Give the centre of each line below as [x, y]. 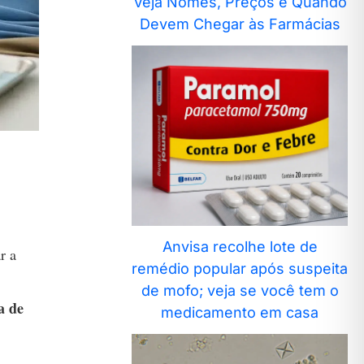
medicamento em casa [240, 312]
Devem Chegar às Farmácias [240, 24]
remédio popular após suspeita [240, 268]
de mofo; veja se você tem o [240, 290]
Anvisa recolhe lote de [240, 246]
